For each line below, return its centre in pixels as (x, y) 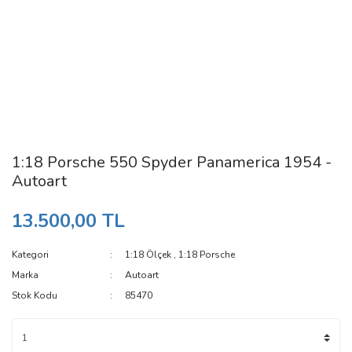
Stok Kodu (35, 295)
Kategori (30, 255)
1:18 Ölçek (148, 255)
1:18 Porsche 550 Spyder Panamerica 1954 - (172, 162)
